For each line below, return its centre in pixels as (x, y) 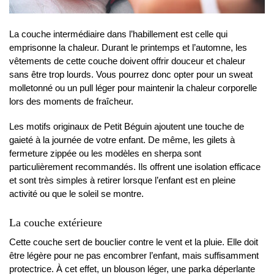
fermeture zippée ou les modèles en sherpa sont (105, 154)
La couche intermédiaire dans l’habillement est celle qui (118, 34)
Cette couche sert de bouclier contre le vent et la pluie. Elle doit (134, 242)
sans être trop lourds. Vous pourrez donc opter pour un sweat (131, 74)
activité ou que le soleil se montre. (76, 194)
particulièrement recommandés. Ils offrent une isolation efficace (135, 167)
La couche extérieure (56, 222)
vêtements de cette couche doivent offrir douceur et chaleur (127, 61)
